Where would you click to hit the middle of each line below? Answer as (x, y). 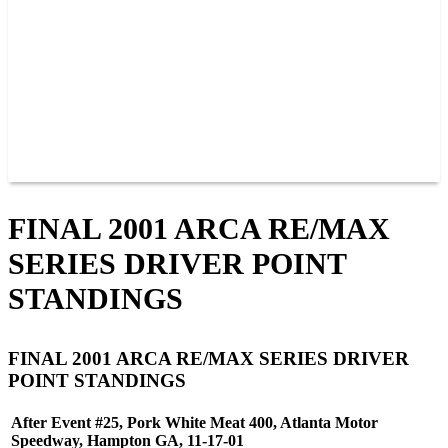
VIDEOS (143, 171)
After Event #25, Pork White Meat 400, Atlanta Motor (194, 422)
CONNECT (90, 24)
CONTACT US (166, 108)
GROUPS (146, 129)
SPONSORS (156, 87)
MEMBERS (154, 66)
